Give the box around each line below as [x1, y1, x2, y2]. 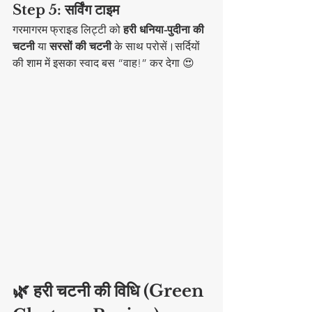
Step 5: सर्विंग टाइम [13, 1, 119, 19]
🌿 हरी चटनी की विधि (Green [13, 281, 208, 302]
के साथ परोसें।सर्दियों [111, 40, 203, 54]
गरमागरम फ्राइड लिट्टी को [13, 23, 123, 37]
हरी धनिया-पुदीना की [123, 23, 207, 37]
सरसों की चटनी [49, 40, 111, 54]
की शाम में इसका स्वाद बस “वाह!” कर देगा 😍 [13, 56, 194, 70]
